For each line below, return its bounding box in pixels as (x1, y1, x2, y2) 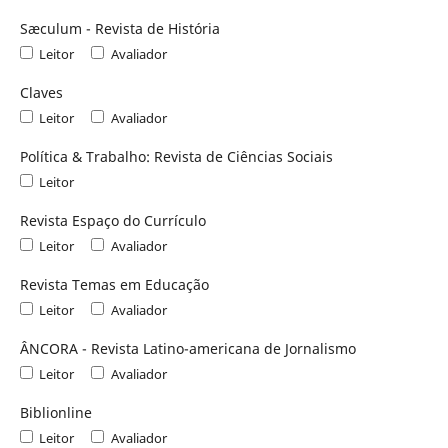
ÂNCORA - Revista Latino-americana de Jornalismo (19, 338, 356, 358)
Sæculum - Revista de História (19, 18, 220, 38)
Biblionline (19, 402, 92, 422)
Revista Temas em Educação (19, 274, 209, 294)
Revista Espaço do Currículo (19, 210, 206, 230)
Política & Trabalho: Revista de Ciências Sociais (19, 146, 333, 166)
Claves (19, 82, 63, 102)
